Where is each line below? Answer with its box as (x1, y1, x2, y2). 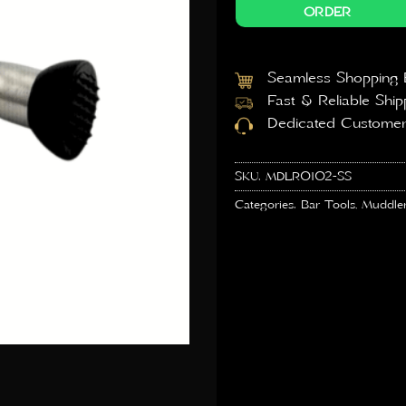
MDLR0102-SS (266, 169, 352, 185)
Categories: (235, 198, 301, 213)
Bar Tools (301, 198, 355, 213)
